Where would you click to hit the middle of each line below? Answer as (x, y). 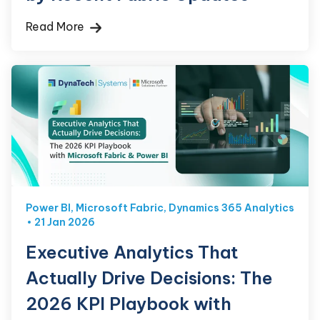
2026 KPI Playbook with (129, 304)
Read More (56, 27)
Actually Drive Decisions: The (149, 278)
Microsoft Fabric (120, 208)
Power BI (48, 208)
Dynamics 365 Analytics (231, 208)
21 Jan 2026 (65, 222)
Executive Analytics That (132, 252)
